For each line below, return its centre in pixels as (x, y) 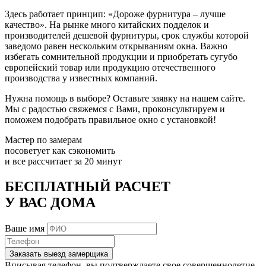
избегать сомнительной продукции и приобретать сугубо (121, 57)
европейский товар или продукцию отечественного (110, 68)
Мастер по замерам (43, 140)
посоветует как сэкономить (60, 151)
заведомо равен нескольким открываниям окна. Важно (116, 46)
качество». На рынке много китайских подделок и (107, 25)
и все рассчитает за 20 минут (63, 161)
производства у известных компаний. (81, 78)
